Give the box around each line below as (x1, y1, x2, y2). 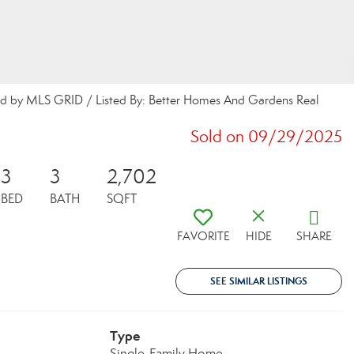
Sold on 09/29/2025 (190, 126, 342, 147)
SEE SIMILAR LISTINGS (210, 275, 307, 287)
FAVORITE (176, 229, 230, 243)
